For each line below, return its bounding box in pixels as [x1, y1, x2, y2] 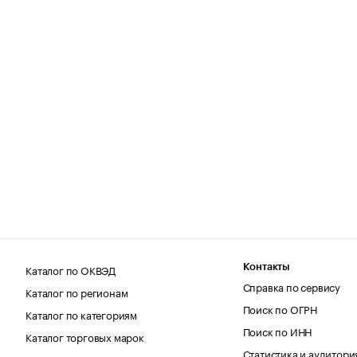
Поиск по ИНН [242, 322, 312, 339]
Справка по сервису [242, 277, 341, 294]
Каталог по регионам [25, 283, 128, 300]
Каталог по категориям [25, 305, 138, 322]
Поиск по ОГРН [242, 300, 318, 316]
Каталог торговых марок [25, 328, 144, 344]
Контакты [242, 261, 291, 272]
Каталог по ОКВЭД [25, 261, 116, 277]
